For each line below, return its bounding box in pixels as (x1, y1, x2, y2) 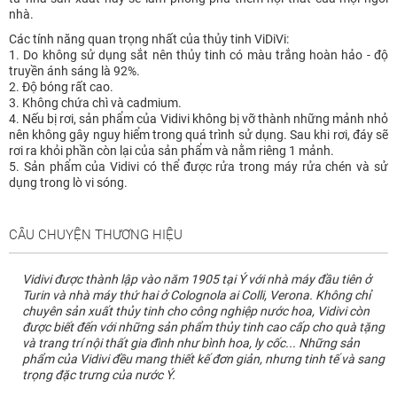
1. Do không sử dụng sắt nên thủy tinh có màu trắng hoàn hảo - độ (9, 47, 388, 62)
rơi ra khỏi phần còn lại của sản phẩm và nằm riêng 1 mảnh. (9, 143, 334, 158)
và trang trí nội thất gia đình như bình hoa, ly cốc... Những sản (22, 335, 360, 350)
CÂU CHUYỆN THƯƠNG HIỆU (9, 226, 183, 243)
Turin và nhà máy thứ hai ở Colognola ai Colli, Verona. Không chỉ (22, 287, 370, 302)
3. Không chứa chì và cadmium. (9, 95, 182, 110)
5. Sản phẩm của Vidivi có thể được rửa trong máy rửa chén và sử (9, 159, 388, 174)
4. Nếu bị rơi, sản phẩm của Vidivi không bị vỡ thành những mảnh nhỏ (9, 111, 388, 126)
